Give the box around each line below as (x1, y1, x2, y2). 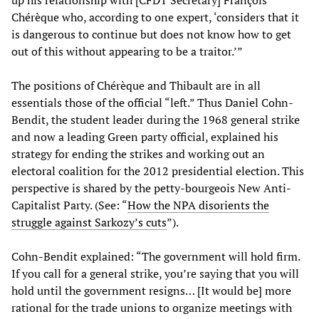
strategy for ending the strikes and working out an (11, 146, 265, 162)
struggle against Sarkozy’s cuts (11, 214, 167, 231)
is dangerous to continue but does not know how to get (11, 26, 291, 43)
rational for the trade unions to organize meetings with (11, 300, 292, 316)
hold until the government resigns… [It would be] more (11, 283, 291, 299)
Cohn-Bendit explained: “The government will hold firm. (11, 249, 300, 265)
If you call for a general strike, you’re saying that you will (11, 266, 299, 282)
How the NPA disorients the (127, 197, 269, 214)
